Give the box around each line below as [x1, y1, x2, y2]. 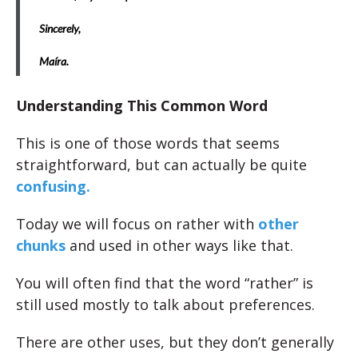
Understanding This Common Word [16, 96, 268, 116]
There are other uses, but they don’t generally [16, 332, 334, 352]
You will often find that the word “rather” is [16, 273, 313, 293]
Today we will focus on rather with [16, 214, 258, 234]
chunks [16, 236, 66, 256]
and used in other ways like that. [66, 236, 293, 256]
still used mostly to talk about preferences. [16, 295, 315, 315]
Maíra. [39, 54, 69, 69]
